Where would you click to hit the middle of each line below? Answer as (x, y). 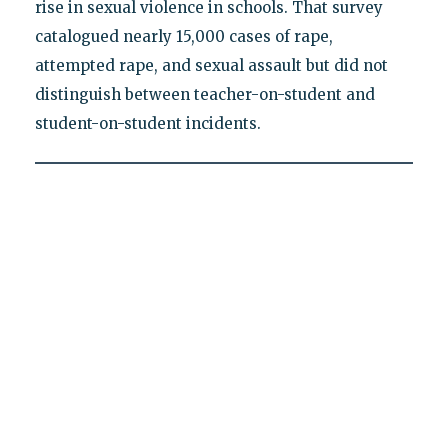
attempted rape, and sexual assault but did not (211, 65)
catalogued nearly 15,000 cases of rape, (183, 36)
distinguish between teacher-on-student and (204, 94)
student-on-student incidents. (147, 123)
